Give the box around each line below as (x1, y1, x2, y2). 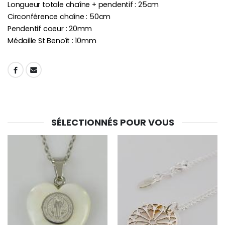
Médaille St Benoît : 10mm (8, 36, 96, 46)
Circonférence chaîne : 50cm (8, 12, 111, 22)
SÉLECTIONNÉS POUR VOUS (51, 116, 174, 129)
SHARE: (7, 67, 30, 76)
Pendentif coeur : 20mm (8, 24, 92, 34)
